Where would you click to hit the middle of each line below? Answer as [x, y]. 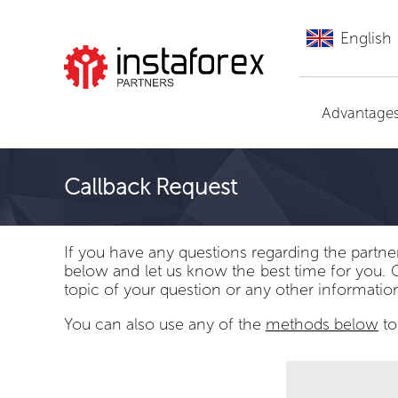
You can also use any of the [165, 324]
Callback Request [151, 187]
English [366, 38]
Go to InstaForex [156, 111]
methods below [322, 324]
